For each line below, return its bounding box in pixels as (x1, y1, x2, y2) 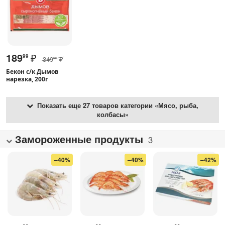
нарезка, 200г (6, 74, 48, 83)
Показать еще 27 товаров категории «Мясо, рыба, (33, 100, 198, 110)
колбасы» (96, 109, 129, 119)
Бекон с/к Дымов (6, 67, 59, 76)
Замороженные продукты (15, 131, 143, 146)
